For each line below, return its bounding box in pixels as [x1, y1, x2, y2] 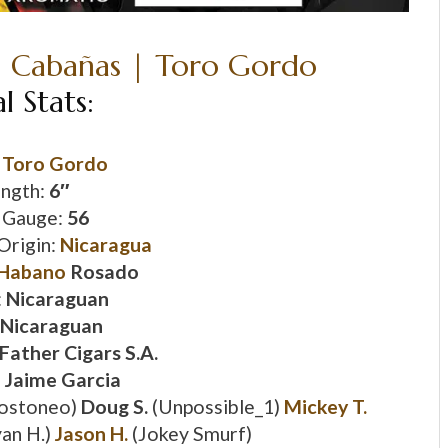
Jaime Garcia [5, 368, 121, 392]
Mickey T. [283, 395, 367, 419]
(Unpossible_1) [151, 395, 284, 419]
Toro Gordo [2, 152, 108, 176]
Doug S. [80, 395, 152, 419]
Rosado [65, 260, 139, 284]
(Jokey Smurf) [131, 422, 252, 446]
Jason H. [54, 422, 128, 446]
